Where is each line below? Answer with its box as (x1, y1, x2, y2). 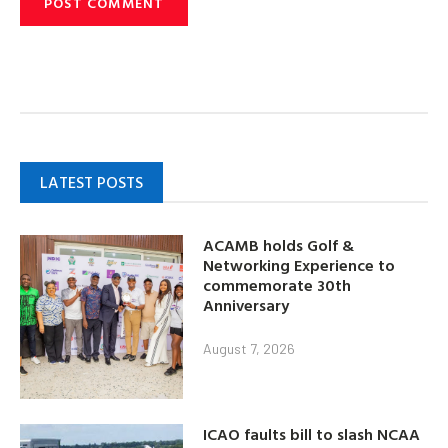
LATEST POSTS (40, 169, 143, 194)
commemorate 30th (203, 273, 352, 298)
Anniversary (203, 293, 290, 318)
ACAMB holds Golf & (203, 233, 355, 258)
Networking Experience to (203, 253, 396, 278)
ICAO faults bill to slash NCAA (203, 421, 421, 446)
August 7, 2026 (203, 340, 296, 358)
